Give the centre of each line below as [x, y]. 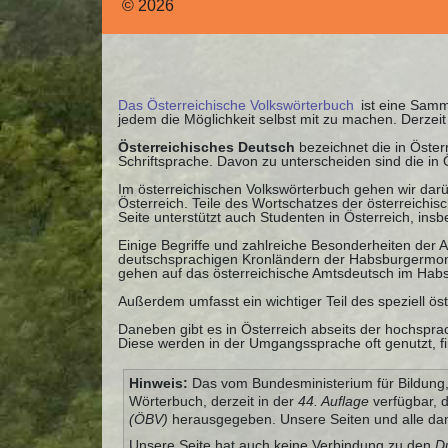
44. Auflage [333, 401]
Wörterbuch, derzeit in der [213, 401]
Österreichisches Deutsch [206, 146]
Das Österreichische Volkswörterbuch [236, 104]
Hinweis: [158, 383]
